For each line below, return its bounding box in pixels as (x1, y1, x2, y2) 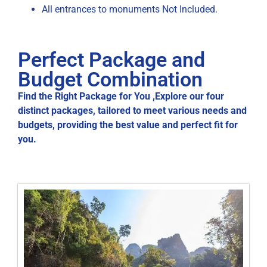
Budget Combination (18, 67, 203, 91)
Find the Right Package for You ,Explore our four (18, 90, 224, 102)
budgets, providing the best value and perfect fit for (18, 119, 238, 131)
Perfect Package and (18, 48, 205, 72)
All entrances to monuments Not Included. (42, 3, 218, 15)
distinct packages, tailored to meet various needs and (18, 104, 247, 116)
